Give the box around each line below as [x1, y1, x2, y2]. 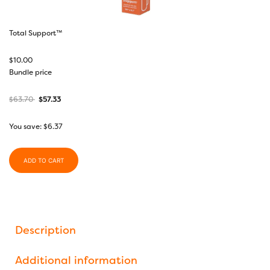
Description [15, 222, 76, 237]
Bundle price [9, 67, 52, 77]
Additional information [15, 253, 137, 268]
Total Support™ [9, 28, 62, 38]
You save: [9, 121, 43, 131]
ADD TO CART [24, 156, 64, 164]
